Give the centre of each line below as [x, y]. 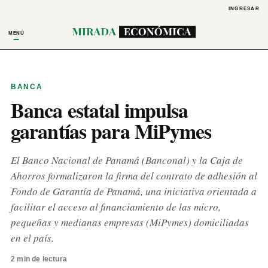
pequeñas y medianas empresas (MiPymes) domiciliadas [130, 222]
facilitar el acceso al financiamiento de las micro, [116, 207]
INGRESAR [244, 8]
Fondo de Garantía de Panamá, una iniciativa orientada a [134, 191]
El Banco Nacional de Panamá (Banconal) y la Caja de [127, 160]
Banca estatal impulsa [100, 110]
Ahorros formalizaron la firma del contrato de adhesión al [134, 176]
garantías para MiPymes [111, 131]
